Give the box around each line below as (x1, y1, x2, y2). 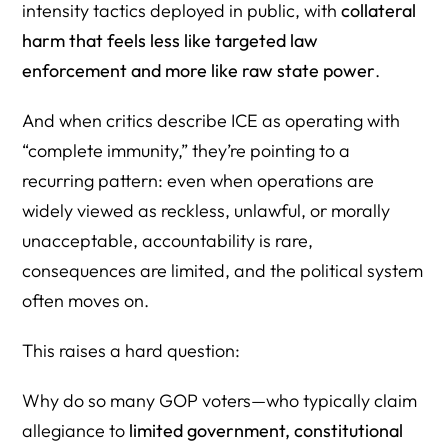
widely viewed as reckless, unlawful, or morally (22, 198, 391, 222)
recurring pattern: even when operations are (22, 168, 375, 192)
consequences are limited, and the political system (22, 258, 424, 282)
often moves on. (22, 288, 150, 312)
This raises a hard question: (22, 338, 241, 362)
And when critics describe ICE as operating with (22, 108, 401, 132)
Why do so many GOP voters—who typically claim (22, 388, 418, 412)
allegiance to (22, 418, 130, 442)
